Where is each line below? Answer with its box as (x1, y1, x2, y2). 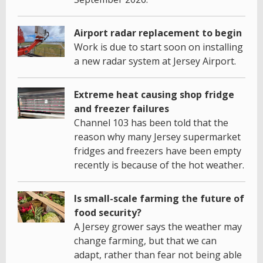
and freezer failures (74, 102, 169, 115)
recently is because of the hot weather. (74, 158, 244, 171)
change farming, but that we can (74, 234, 217, 247)
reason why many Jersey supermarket (74, 130, 241, 143)
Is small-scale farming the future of (74, 191, 244, 205)
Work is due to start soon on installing (74, 40, 243, 53)
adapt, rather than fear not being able (74, 248, 242, 261)
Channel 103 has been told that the (74, 116, 228, 129)
